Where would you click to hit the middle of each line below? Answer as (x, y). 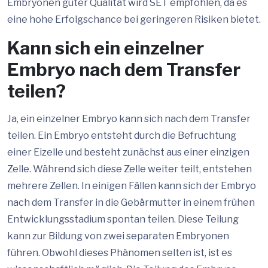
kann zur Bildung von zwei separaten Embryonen (118, 236)
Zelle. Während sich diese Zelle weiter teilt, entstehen (130, 169)
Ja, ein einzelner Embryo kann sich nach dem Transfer (129, 119)
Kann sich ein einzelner (106, 48)
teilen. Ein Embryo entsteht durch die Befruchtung (122, 135)
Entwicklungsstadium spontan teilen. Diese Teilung (123, 219)
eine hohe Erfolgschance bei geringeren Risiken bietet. (134, 19)
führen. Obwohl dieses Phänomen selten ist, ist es (120, 253)
